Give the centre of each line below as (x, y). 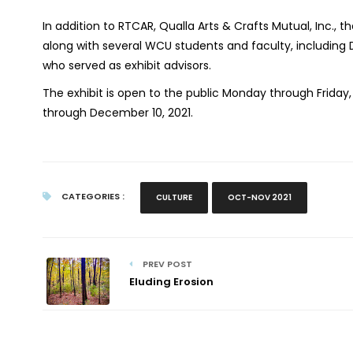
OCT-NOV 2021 (259, 197)
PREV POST (166, 264)
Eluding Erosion (171, 282)
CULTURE (174, 197)
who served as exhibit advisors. (126, 65)
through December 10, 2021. (117, 113)
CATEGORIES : (91, 196)
